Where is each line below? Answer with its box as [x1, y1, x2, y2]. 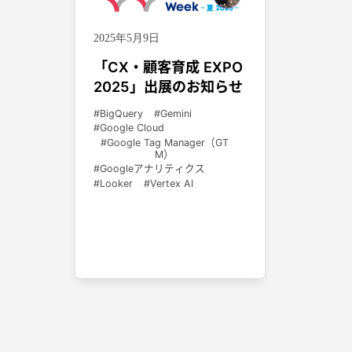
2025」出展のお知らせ [93, 77, 243, 95]
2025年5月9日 [93, 31, 159, 44]
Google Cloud [100, 122, 164, 134]
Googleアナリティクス [100, 163, 205, 175]
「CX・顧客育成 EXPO [93, 57, 243, 75]
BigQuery [100, 107, 143, 119]
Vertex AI [150, 177, 193, 189]
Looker [100, 177, 133, 189]
